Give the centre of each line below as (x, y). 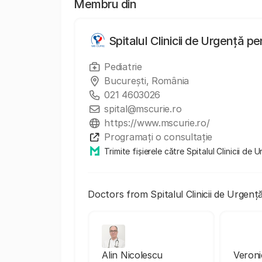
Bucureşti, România (146, 81)
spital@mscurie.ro (143, 109)
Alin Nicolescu (132, 255)
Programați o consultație (158, 137)
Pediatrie (123, 67)
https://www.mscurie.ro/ (157, 123)
